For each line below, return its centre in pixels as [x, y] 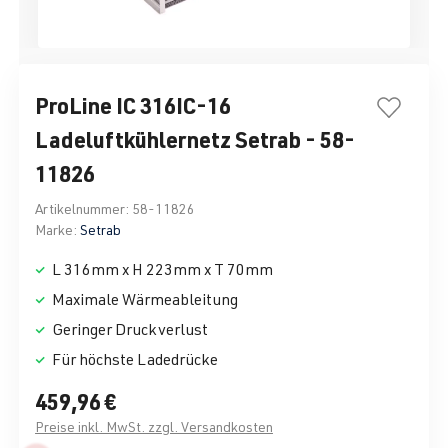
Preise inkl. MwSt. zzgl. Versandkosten [154, 427]
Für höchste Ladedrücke [133, 359]
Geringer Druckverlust [128, 329]
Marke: [56, 230]
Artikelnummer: [83, 209]
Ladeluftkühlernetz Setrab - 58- [195, 139]
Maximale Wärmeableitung [143, 299]
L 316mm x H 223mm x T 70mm [161, 269]
